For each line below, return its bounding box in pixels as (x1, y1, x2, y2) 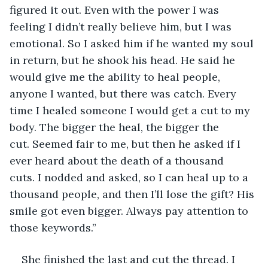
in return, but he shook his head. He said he (10, 53, 238, 67)
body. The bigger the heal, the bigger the (10, 120, 222, 134)
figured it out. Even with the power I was (10, 2, 222, 17)
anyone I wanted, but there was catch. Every (10, 86, 239, 100)
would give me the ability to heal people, (10, 69, 223, 84)
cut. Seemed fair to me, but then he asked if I (10, 136, 243, 151)
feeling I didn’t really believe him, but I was (10, 19, 234, 33)
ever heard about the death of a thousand (10, 153, 227, 167)
